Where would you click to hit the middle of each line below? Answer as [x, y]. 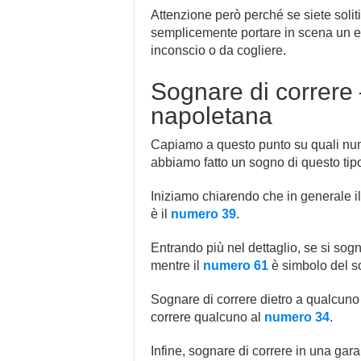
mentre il [177, 265]
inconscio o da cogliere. [218, 50]
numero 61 [236, 265]
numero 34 [297, 317]
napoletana [212, 115]
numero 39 [203, 214]
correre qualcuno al [207, 317]
